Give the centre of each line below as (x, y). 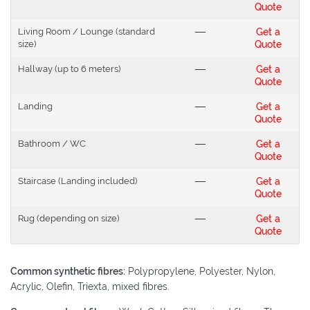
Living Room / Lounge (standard (86, 31)
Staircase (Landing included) (77, 181)
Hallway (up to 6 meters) (69, 69)
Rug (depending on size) (69, 218)
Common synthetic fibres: (68, 271)
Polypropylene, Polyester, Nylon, (200, 271)
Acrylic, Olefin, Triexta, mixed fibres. (90, 286)
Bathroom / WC (52, 143)
